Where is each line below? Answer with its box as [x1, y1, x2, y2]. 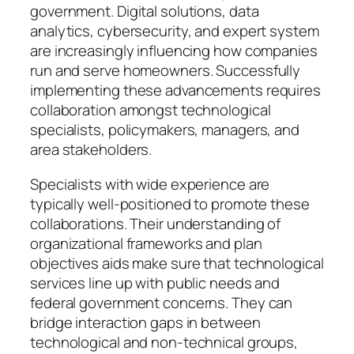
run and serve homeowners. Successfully [30, 60, 301, 81]
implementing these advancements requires [30, 80, 321, 101]
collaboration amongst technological [30, 100, 271, 121]
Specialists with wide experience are [30, 173, 270, 194]
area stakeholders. [30, 139, 153, 160]
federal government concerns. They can [30, 292, 293, 313]
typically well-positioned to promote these [30, 193, 310, 214]
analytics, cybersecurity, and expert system [30, 21, 319, 42]
